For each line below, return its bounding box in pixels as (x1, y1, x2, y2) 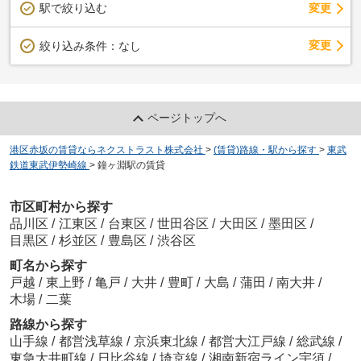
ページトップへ (147, 111, 227, 125)
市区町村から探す (9, 199, 113, 214)
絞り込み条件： (39, 39, 118, 52)
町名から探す (9, 258, 87, 272)
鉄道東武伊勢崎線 (9, 160, 87, 172)
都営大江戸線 (208, 334, 289, 348)
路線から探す (9, 317, 87, 331)
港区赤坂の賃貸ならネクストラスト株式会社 (9, 144, 203, 156)
